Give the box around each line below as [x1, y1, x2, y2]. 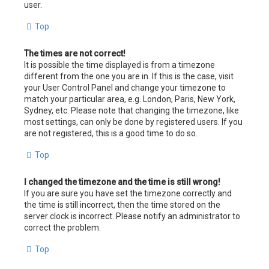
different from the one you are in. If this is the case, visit [24, 71, 234, 82]
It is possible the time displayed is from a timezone [24, 60, 215, 70]
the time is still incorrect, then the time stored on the [24, 200, 220, 210]
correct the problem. [24, 223, 101, 233]
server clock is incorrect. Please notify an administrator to [24, 211, 240, 222]
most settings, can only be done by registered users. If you [24, 117, 243, 127]
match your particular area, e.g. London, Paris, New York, [24, 94, 235, 104]
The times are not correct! [24, 49, 125, 59]
